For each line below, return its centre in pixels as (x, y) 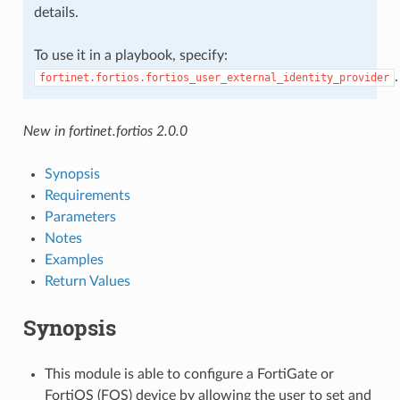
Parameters (80, 217)
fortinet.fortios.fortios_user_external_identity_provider (214, 77)
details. (56, 12)
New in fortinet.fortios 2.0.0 (105, 131)
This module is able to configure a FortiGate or (189, 374)
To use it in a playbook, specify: (130, 55)
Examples (74, 259)
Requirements (87, 195)
